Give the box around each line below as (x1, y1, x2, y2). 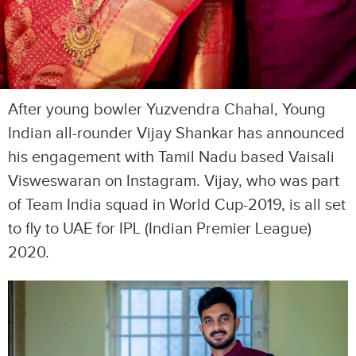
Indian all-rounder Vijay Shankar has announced (8, 124, 345, 144)
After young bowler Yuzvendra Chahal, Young (8, 100, 326, 120)
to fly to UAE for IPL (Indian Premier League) (8, 219, 311, 239)
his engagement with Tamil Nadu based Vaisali (8, 148, 335, 168)
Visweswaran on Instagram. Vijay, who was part (8, 172, 339, 192)
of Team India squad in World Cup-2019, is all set (8, 195, 346, 215)
